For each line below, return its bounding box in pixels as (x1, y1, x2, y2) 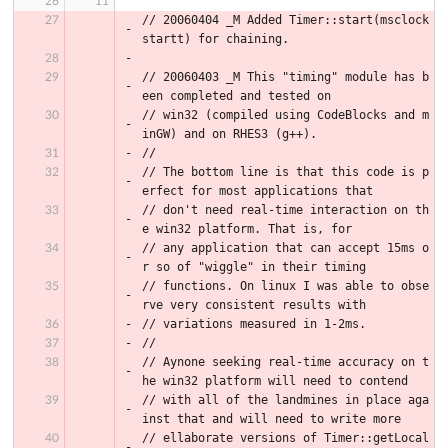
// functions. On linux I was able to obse (142, 278, 429, 293)
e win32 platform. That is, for (142, 221, 352, 236)
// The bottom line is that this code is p (142, 164, 429, 179)
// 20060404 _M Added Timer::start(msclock (142, 12, 429, 27)
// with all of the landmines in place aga (142, 392, 429, 407)
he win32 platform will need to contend (142, 373, 408, 388)
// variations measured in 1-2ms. (142, 316, 366, 331)
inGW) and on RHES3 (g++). (142, 126, 317, 141)
